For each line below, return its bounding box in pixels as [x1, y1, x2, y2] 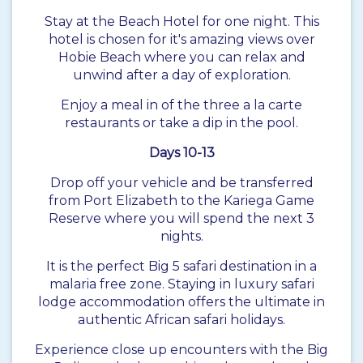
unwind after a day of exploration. [72, 67, 291, 83]
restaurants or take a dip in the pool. [65, 115, 298, 131]
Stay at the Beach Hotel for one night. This [44, 14, 319, 30]
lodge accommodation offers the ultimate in [38, 294, 325, 310]
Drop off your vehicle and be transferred [49, 175, 314, 191]
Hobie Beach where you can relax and [58, 49, 305, 66]
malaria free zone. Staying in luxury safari [49, 276, 314, 293]
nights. [160, 228, 203, 245]
